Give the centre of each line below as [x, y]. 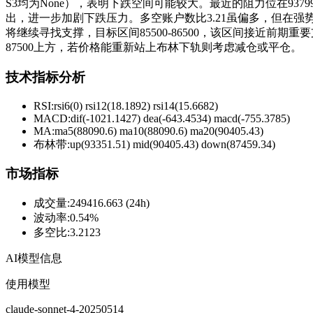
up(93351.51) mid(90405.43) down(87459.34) [173, 144]
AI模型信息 [34, 259]
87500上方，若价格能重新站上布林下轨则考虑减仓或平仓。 [154, 48]
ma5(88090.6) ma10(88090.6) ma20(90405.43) [159, 131]
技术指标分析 [45, 78]
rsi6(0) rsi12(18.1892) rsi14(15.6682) [136, 105]
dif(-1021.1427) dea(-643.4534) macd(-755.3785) [180, 118]
